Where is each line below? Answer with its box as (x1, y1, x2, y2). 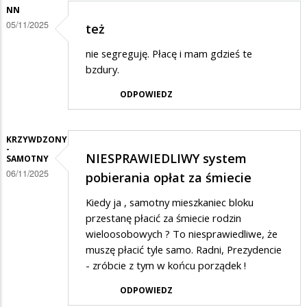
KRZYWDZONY (6, 133, 67, 145)
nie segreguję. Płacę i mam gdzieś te (86, 47, 252, 61)
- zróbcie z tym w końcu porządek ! (86, 258, 246, 273)
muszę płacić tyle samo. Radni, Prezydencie (86, 243, 282, 257)
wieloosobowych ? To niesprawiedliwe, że (86, 227, 278, 241)
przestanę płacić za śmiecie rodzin (86, 211, 241, 225)
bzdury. (86, 62, 122, 77)
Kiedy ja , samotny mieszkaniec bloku (86, 195, 254, 210)
